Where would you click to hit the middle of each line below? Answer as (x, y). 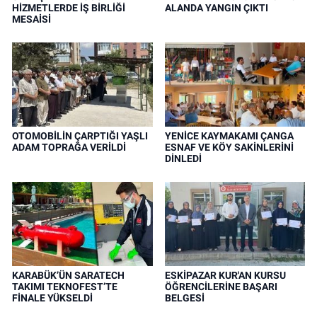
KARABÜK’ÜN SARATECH (68, 275)
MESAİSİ (31, 19)
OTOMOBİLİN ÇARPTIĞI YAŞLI (80, 136)
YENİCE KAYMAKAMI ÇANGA (229, 136)
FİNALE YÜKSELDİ (52, 298)
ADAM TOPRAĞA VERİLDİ (69, 147)
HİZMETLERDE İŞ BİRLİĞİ (69, 7)
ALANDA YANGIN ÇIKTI (216, 7)
